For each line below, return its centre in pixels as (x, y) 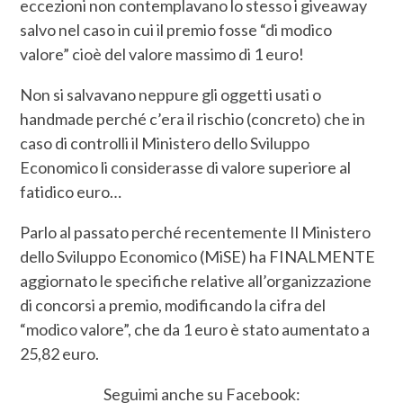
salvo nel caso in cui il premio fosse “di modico (176, 30)
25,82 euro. (60, 354)
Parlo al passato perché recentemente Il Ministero (196, 233)
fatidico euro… (71, 192)
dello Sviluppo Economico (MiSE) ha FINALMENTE (198, 257)
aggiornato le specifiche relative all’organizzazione (196, 281)
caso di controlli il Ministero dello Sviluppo (165, 143)
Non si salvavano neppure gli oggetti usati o (171, 95)
